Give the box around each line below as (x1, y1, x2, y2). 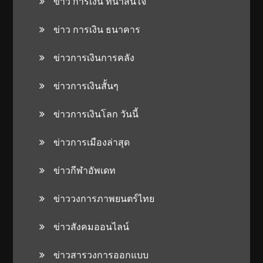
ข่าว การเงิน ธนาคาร (53, 23, 141, 35)
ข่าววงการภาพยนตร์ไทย (53, 192, 155, 204)
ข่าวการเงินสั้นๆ (53, 79, 119, 92)
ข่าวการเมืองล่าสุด (53, 136, 130, 148)
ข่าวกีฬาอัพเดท (53, 164, 116, 176)
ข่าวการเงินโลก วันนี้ (53, 107, 139, 120)
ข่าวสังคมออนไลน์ (53, 220, 130, 232)
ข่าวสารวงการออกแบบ (53, 248, 149, 261)
